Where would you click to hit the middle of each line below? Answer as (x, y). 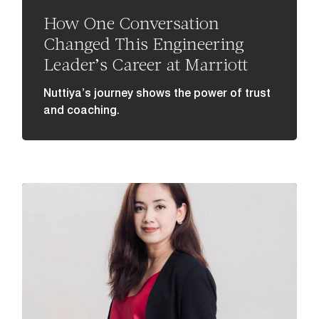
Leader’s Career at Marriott (146, 63)
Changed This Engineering (144, 43)
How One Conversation (132, 22)
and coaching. (82, 110)
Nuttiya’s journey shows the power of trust (157, 93)
